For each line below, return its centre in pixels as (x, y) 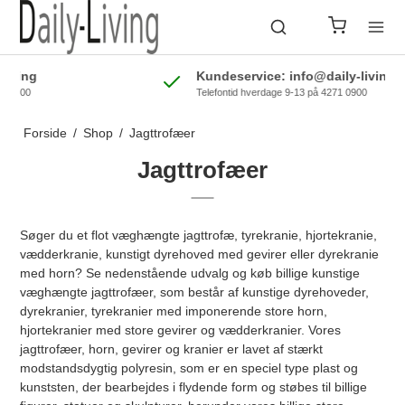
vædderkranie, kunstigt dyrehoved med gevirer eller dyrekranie (200, 254)
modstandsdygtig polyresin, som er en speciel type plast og (189, 368)
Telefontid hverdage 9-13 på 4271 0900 (197, 92)
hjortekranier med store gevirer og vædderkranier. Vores (181, 330)
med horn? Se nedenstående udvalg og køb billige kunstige (190, 273)
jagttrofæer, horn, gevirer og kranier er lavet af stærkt (172, 349)
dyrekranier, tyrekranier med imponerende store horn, (174, 311)
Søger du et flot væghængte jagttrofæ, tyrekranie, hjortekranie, (199, 235)
